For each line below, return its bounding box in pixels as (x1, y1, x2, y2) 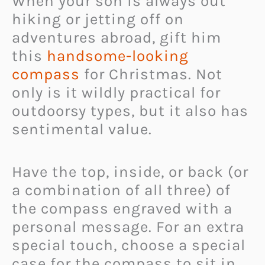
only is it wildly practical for (12, 83, 221, 102)
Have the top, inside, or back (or (12, 163, 248, 182)
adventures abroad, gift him (12, 28, 221, 47)
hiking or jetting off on (12, 9, 184, 28)
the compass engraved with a (12, 199, 232, 218)
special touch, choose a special (12, 236, 245, 255)
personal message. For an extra (12, 218, 244, 237)
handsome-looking (47, 46, 189, 65)
